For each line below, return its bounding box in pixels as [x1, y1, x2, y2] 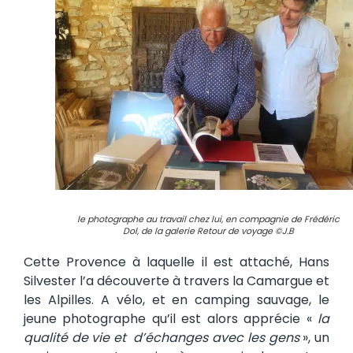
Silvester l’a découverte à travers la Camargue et [24, 272, 329, 291]
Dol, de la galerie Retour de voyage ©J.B [122, 225, 294, 238]
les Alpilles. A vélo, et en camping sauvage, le [24, 291, 329, 310]
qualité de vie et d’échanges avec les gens [24, 329, 299, 347]
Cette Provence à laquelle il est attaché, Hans [24, 253, 329, 272]
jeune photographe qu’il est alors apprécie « [24, 310, 318, 329]
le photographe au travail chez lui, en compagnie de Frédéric [76, 213, 340, 226]
